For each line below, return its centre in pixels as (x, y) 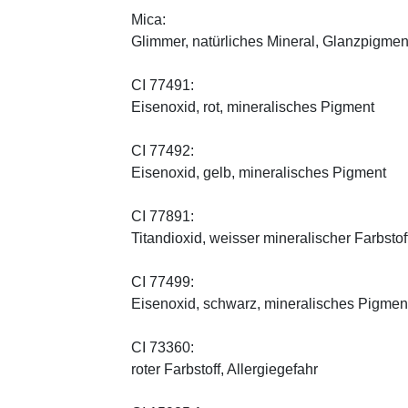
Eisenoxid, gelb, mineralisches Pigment (259, 172)
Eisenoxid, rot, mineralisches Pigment (253, 107)
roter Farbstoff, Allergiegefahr (224, 369)
